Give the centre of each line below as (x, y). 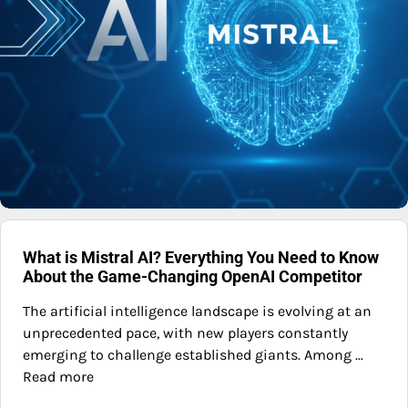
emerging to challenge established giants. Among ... (193, 355)
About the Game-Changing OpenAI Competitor (193, 277)
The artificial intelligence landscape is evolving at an (197, 311)
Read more (58, 377)
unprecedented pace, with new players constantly (185, 333)
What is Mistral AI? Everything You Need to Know (201, 258)
